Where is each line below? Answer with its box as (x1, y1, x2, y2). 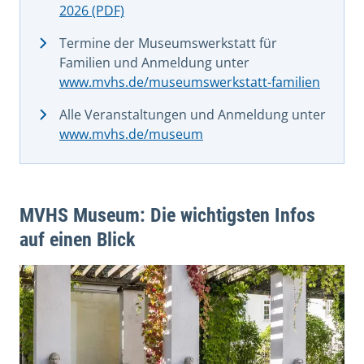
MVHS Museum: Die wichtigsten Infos (19, 203, 315, 227)
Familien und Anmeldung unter (59, 53, 249, 71)
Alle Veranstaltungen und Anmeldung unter (59, 105, 329, 123)
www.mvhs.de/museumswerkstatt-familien (59, 72, 320, 91)
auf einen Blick (19, 227, 135, 251)
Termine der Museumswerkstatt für (59, 33, 277, 52)
